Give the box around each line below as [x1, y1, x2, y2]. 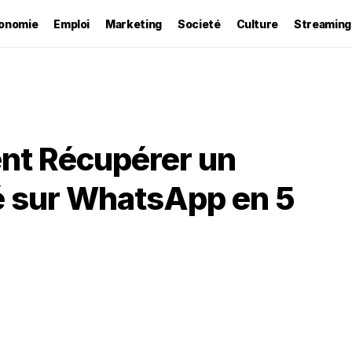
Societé [177, 16, 221, 31]
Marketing [105, 16, 162, 31]
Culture [236, 16, 279, 31]
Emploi [53, 16, 90, 31]
